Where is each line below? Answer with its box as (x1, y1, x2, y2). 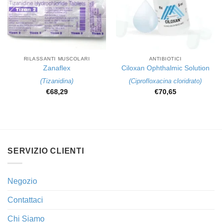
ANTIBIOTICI (149, 55, 182, 61)
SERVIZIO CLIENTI (7, 146, 84, 155)
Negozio (7, 176, 37, 185)
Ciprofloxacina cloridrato (131, 77, 200, 85)
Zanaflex (43, 64, 70, 72)
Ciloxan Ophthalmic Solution (121, 64, 210, 72)
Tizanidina (42, 77, 71, 85)
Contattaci (7, 195, 43, 204)
